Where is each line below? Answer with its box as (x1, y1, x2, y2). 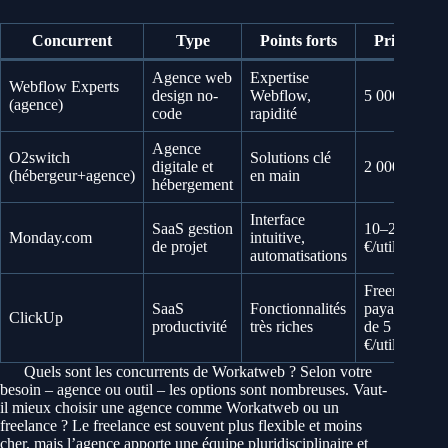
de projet (152, 238, 207, 256)
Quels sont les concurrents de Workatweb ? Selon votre (20, 363, 372, 381)
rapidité (250, 105, 297, 123)
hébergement (152, 176, 233, 194)
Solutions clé (250, 149, 331, 167)
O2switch (9, 149, 70, 167)
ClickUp (9, 309, 63, 327)
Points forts (260, 32, 337, 50)
